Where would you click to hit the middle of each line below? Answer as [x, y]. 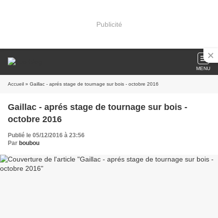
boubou [29, 143]
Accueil [16, 84]
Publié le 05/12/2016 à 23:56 [46, 135]
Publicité [109, 24]
